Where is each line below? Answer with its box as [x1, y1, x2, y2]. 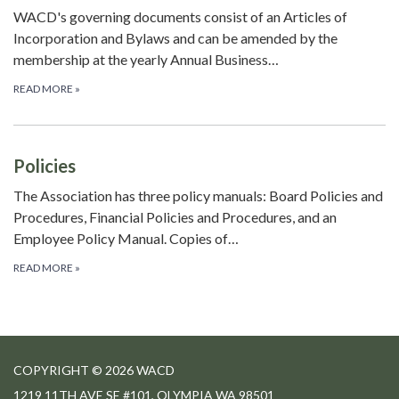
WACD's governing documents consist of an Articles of [13, 8, 347, 26]
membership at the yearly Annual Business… [13, 51, 279, 69]
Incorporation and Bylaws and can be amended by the [13, 29, 338, 47]
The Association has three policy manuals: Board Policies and [13, 187, 383, 205]
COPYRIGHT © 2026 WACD [13, 362, 175, 379]
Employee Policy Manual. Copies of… [13, 230, 239, 248]
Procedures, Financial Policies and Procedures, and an [13, 208, 337, 226]
